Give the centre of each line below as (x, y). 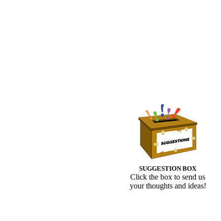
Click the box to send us (168, 177)
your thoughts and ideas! (168, 186)
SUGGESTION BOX (168, 169)
